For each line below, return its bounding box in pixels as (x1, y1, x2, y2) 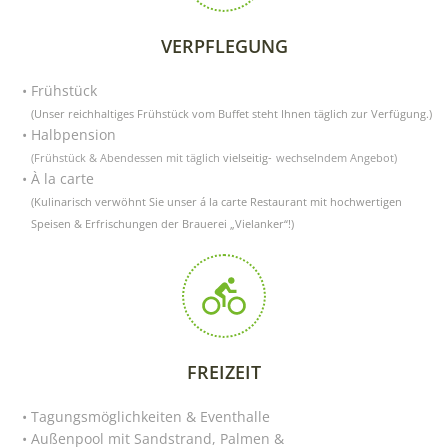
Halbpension (30, 124, 116, 144)
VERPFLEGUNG (160, 33, 288, 58)
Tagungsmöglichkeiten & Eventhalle (30, 406, 270, 426)
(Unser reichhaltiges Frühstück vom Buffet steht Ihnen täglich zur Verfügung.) (31, 106, 432, 121)
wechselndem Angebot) (276, 150, 397, 165)
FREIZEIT (187, 359, 261, 384)
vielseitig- (223, 150, 272, 165)
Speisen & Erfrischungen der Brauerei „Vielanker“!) (31, 216, 294, 231)
